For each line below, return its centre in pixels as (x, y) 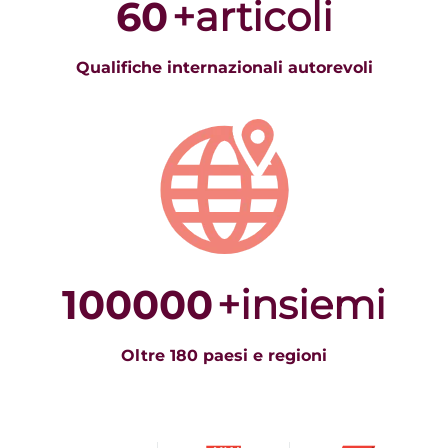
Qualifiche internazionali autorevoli (224, 67)
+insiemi (301, 304)
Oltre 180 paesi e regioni (224, 355)
